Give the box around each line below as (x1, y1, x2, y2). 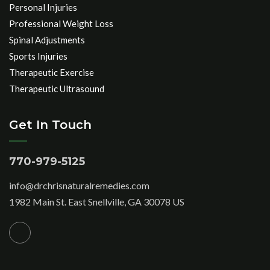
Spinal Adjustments (9, 34, 85, 46)
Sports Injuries (9, 51, 67, 62)
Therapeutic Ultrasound (9, 83, 104, 95)
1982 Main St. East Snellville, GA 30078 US (9, 196, 184, 208)
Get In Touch (9, 118, 92, 133)
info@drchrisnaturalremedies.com (9, 180, 149, 192)
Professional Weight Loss (9, 18, 113, 30)
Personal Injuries (9, 2, 77, 13)
